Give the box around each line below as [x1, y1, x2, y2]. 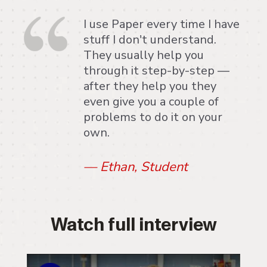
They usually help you [83, 47, 204, 63]
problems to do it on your [83, 109, 222, 125]
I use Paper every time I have [83, 16, 240, 32]
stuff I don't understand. [83, 32, 216, 48]
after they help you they [83, 78, 216, 94]
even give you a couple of [83, 94, 219, 110]
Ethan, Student [100, 158, 191, 176]
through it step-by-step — [83, 63, 229, 79]
